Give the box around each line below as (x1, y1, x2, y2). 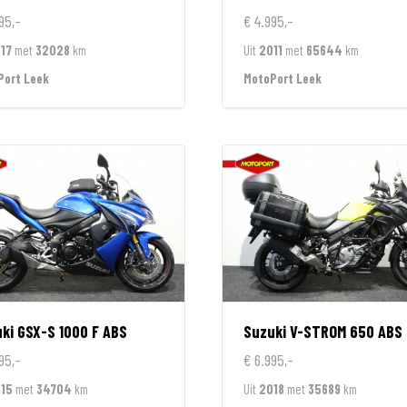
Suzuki (243, 321, 286, 342)
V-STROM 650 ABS (289, 321, 402, 342)
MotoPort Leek (243, 69, 322, 86)
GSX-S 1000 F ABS (16, 321, 127, 342)
